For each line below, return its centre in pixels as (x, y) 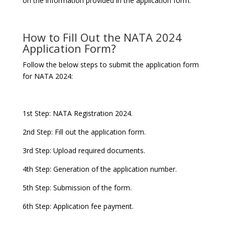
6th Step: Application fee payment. (78, 206)
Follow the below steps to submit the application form (110, 65)
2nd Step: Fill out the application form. (84, 132)
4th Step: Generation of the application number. (99, 169)
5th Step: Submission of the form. (77, 188)
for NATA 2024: (47, 76)
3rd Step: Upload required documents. (84, 151)
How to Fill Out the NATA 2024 (102, 37)
